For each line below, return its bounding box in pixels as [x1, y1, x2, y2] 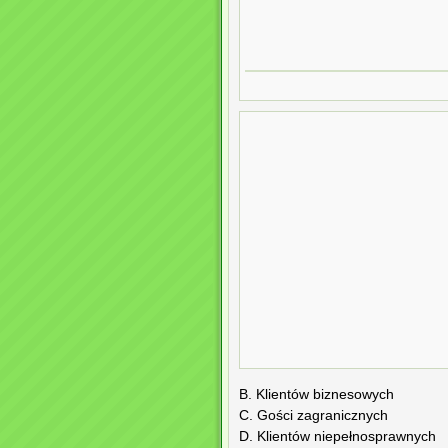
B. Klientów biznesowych [239, 387, 394, 403]
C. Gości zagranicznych [239, 408, 388, 424]
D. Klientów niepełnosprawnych [239, 429, 436, 445]
